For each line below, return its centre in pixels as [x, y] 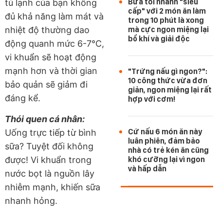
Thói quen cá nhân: [45, 119]
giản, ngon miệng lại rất [170, 90]
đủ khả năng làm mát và [54, 16]
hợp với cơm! [152, 99]
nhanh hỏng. [31, 200]
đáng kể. [23, 98]
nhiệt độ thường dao [47, 30]
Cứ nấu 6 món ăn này [165, 131]
